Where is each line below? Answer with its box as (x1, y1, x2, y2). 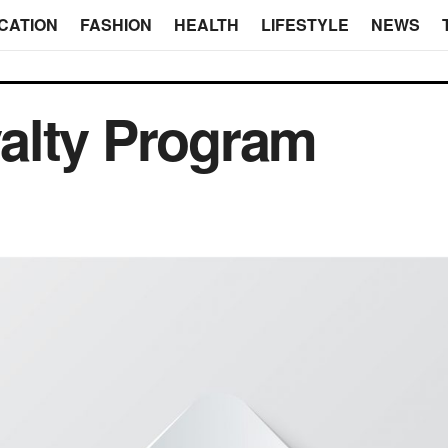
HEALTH (173, 13, 239, 36)
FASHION (79, 13, 152, 36)
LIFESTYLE (260, 13, 349, 36)
